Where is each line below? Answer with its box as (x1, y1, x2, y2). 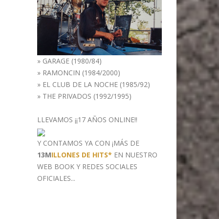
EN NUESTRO (112, 150, 157, 160)
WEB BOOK (37, 162, 74, 172)
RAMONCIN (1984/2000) (43, 68, 120, 78)
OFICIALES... (37, 174, 75, 183)
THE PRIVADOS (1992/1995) (43, 91, 131, 101)
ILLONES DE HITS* (51, 150, 112, 160)
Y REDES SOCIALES (74, 162, 137, 172)
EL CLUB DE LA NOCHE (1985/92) (43, 80, 150, 89)
